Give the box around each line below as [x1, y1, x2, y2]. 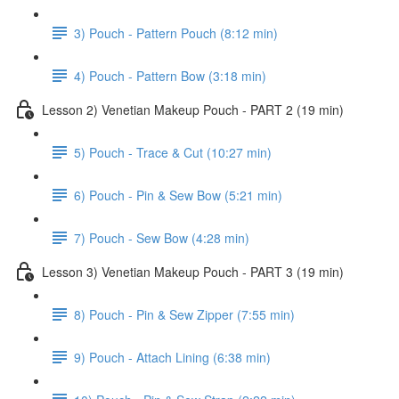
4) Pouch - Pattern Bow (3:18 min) [74, 66, 266, 85]
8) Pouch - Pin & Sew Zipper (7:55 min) [74, 305, 295, 323]
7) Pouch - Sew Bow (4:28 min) [74, 228, 249, 247]
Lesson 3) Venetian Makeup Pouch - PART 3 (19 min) [42, 262, 344, 281]
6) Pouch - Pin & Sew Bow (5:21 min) [74, 185, 282, 204]
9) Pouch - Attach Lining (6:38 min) [74, 347, 271, 366]
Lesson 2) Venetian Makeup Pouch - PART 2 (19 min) [42, 100, 344, 118]
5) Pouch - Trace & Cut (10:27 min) [74, 142, 272, 161]
